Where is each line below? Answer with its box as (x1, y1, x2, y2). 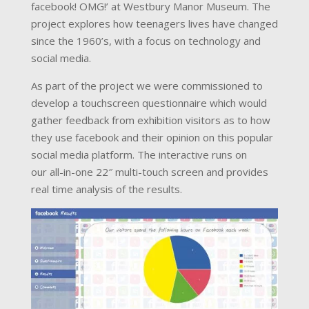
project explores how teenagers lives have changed (30, 17, 278, 30)
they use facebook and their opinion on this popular (30, 130, 273, 144)
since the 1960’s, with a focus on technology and (30, 34, 261, 48)
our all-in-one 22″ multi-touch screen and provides (30, 165, 268, 179)
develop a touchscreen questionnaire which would (30, 96, 267, 110)
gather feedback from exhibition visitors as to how (30, 113, 270, 127)
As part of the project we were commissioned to (30, 79, 263, 92)
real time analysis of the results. (30, 182, 182, 196)
